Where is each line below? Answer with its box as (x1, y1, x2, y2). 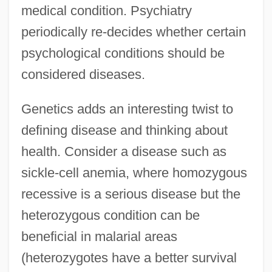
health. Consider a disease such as (21, 143, 226, 159)
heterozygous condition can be (21, 207, 200, 223)
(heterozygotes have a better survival (21, 250, 237, 265)
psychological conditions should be (21, 45, 225, 61)
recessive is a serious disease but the (21, 186, 240, 202)
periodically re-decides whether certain (21, 24, 246, 39)
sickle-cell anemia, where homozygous (21, 165, 247, 180)
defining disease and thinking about (21, 122, 228, 138)
